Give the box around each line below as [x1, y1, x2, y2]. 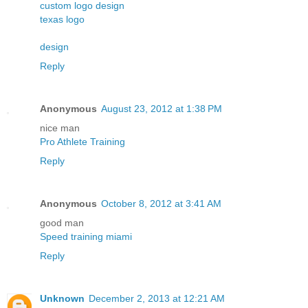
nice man [40, 122, 80, 134]
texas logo [40, 14, 85, 25]
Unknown [40, 293, 85, 305]
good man [40, 217, 84, 229]
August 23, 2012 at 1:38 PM [101, 103, 222, 115]
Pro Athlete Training [40, 136, 125, 148]
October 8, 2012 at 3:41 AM [101, 198, 221, 210]
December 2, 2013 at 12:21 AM [89, 293, 225, 305]
